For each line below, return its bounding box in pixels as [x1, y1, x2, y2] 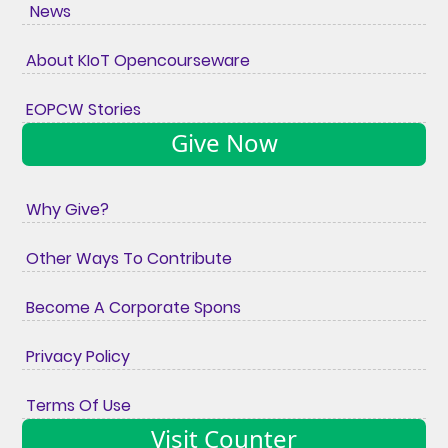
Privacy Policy [22, 345, 131, 369]
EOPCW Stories [22, 98, 142, 122]
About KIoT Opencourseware [22, 49, 251, 73]
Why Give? [22, 198, 110, 222]
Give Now [170, 126, 278, 160]
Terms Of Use [22, 394, 132, 418]
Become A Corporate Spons [22, 296, 242, 320]
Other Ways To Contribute [22, 247, 233, 271]
